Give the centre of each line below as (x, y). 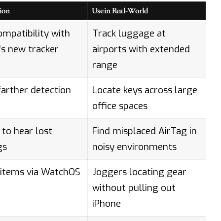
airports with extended (141, 49)
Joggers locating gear (140, 172)
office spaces (120, 106)
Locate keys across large (145, 90)
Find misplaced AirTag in (145, 131)
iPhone (107, 204)
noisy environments (135, 147)
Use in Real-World (120, 11)
